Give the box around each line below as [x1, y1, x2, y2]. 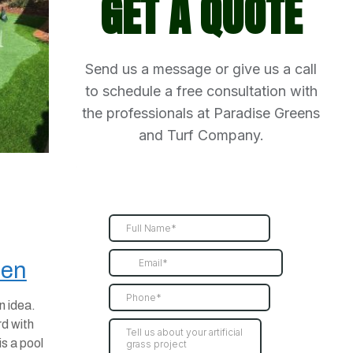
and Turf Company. [138, 127, 264, 143]
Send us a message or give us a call [85, 61, 318, 77]
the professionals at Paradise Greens [82, 105, 321, 121]
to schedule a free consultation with [84, 83, 318, 99]
